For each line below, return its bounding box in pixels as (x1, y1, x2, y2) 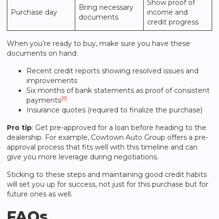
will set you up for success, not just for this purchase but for (7, 180, 208, 189)
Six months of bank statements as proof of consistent (26, 86, 210, 95)
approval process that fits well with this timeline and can (7, 143, 197, 152)
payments (26, 96, 61, 105)
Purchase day (11, 8, 57, 17)
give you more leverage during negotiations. (7, 153, 158, 161)
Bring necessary (79, 3, 133, 12)
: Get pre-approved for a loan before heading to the (32, 123, 206, 132)
